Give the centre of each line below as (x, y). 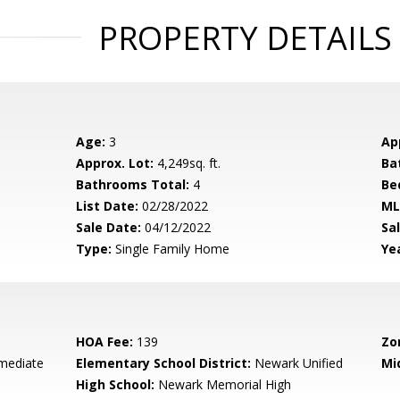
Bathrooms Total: (133, 184)
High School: (116, 384)
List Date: (108, 206)
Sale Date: (109, 227)
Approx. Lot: (115, 163)
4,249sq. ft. (187, 163)
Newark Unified (297, 363)
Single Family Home (171, 249)
